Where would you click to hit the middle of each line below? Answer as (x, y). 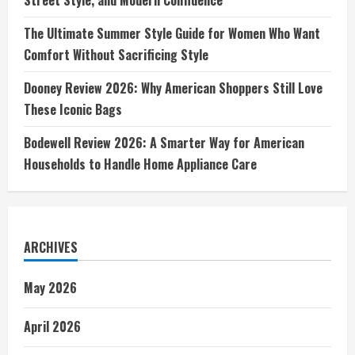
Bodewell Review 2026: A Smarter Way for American (164, 142)
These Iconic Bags (73, 109)
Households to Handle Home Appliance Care (140, 164)
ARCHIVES (51, 247)
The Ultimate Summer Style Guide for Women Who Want (172, 33)
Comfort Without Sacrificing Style (116, 54)
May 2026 (50, 287)
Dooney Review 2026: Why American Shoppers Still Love (173, 88)
